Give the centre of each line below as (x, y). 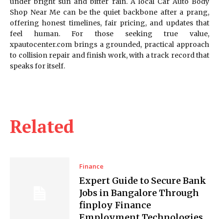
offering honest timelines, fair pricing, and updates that (109, 23)
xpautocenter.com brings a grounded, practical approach (109, 44)
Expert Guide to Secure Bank (143, 180)
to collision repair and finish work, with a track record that (109, 55)
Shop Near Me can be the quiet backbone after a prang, (109, 12)
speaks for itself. (37, 66)
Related (42, 126)
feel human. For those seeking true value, (109, 33)
